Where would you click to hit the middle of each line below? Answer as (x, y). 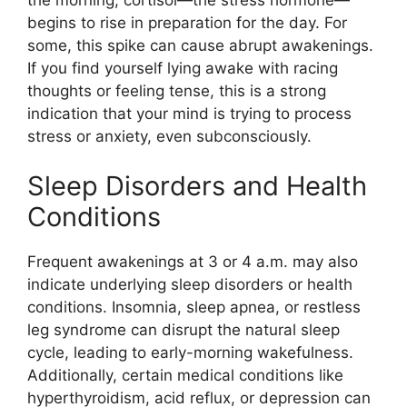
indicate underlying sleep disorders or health (190, 284)
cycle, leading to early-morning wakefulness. (190, 352)
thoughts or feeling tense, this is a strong (177, 90)
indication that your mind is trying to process (189, 113)
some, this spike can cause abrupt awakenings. (200, 45)
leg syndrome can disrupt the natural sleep (184, 330)
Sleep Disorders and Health (197, 186)
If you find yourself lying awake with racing (183, 68)
